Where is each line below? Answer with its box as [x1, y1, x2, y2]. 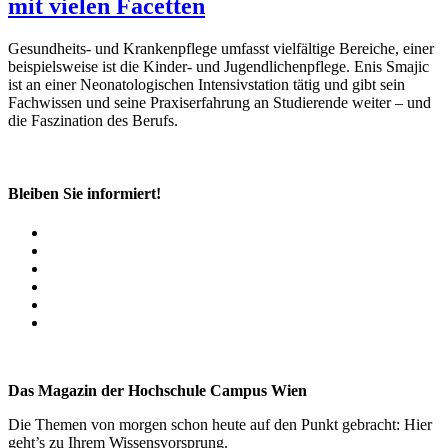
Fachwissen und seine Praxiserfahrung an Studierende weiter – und [8, 93, 431, 111]
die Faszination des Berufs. [8, 111, 178, 129]
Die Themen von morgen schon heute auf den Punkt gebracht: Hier [8, 416, 432, 434]
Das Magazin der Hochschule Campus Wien [8, 382, 307, 400]
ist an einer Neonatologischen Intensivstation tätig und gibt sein [8, 75, 405, 93]
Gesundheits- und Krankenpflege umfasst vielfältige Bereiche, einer [8, 39, 434, 57]
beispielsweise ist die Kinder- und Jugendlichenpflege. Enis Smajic [8, 57, 429, 75]
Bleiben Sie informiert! [8, 184, 161, 202]
